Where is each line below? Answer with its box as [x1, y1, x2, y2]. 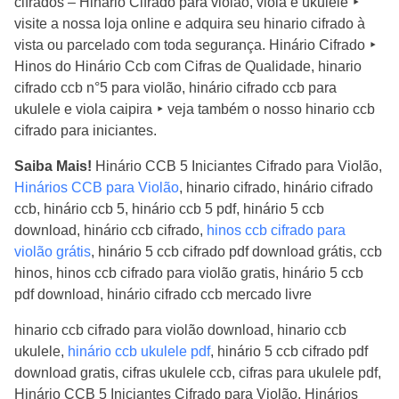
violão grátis [14, 243, 91, 259]
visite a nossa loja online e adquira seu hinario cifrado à [14, 15, 365, 31]
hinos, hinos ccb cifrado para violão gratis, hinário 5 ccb [14, 265, 363, 281]
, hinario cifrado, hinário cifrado [179, 179, 373, 195]
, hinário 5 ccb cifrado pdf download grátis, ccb [91, 243, 382, 259]
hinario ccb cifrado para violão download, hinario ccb [14, 322, 346, 338]
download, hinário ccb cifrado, [14, 222, 207, 238]
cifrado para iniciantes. [14, 122, 157, 138]
